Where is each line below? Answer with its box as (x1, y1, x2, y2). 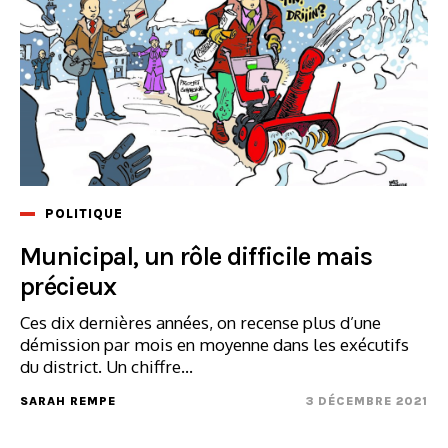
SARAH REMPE (20, 394, 116, 409)
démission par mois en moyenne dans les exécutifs (20, 334, 409, 356)
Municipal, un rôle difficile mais (20, 241, 373, 273)
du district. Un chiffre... (20, 356, 193, 378)
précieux (20, 271, 117, 303)
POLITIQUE (45, 206, 123, 222)
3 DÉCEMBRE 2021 (306, 394, 428, 409)
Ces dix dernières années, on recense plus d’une (20, 312, 381, 334)
